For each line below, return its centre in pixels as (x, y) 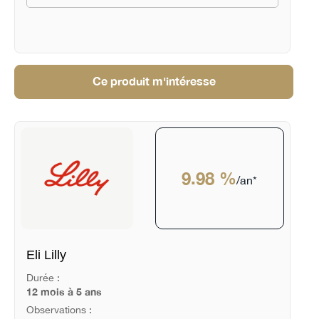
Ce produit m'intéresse (154, 82)
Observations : (59, 309)
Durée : (43, 278)
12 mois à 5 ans (64, 292)
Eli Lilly (46, 255)
